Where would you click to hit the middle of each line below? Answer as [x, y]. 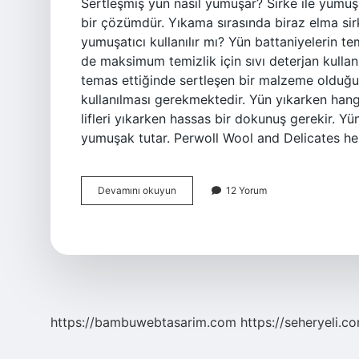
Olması [191, 218]
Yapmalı [193, 262]
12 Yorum [246, 190]
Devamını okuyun [137, 190]
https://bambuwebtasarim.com [143, 322]
